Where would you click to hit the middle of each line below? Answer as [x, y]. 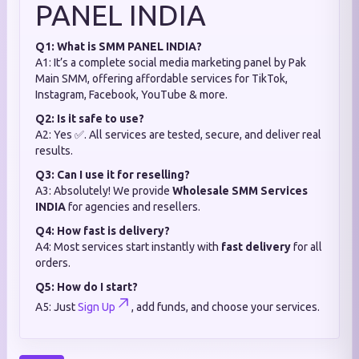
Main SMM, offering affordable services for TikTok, [161, 79]
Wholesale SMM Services [240, 191]
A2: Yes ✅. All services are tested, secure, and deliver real [178, 135]
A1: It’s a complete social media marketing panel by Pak [171, 63]
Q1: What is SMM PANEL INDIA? [119, 46]
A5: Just [56, 307]
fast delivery [256, 247]
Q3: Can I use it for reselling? [113, 175]
